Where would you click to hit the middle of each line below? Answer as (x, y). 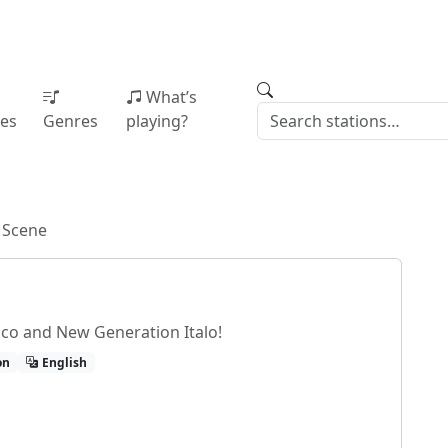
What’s (171, 97)
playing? (156, 121)
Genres (70, 121)
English (64, 362)
